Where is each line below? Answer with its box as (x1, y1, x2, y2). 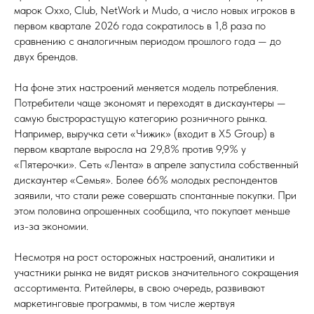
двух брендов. (14, 50, 78, 63)
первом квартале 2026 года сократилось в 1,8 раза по (14, 19, 266, 32)
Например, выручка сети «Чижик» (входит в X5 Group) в (14, 127, 275, 140)
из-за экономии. (14, 219, 88, 233)
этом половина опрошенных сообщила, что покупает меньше (14, 204, 290, 217)
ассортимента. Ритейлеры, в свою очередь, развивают (14, 281, 265, 294)
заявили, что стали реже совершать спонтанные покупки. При (14, 189, 296, 202)
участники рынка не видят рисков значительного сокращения (14, 266, 299, 279)
